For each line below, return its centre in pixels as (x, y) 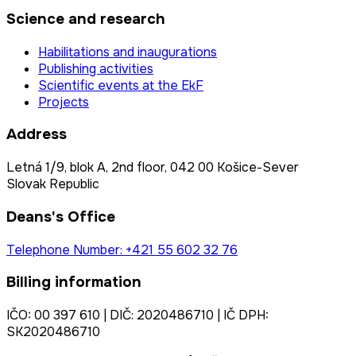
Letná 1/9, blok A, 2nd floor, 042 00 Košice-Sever (153, 168)
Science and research (86, 19)
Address (37, 135)
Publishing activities (96, 68)
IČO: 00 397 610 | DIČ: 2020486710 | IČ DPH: (137, 315)
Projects (64, 102)
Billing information (74, 282)
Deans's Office (61, 217)
